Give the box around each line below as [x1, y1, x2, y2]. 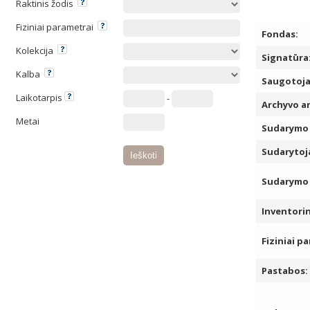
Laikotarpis [16, 91, 64, 104]
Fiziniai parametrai [16, 21, 98, 33]
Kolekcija [16, 44, 57, 57]
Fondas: [262, 28, 298, 40]
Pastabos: [262, 264, 308, 277]
